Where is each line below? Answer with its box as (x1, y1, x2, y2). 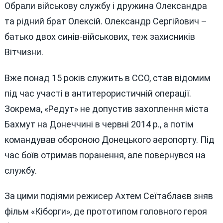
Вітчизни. (4, 46, 43, 57)
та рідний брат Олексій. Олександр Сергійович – (4, 15, 207, 26)
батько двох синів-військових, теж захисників (4, 31, 195, 42)
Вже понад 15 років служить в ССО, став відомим (4, 72, 211, 83)
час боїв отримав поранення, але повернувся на (4, 149, 206, 160)
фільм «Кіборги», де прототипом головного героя (4, 206, 207, 217)
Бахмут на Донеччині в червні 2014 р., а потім (4, 118, 194, 129)
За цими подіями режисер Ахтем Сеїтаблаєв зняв (4, 191, 213, 202)
